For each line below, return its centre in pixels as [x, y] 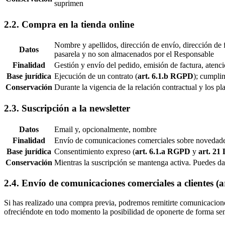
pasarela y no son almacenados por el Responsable [134, 54]
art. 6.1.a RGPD [163, 151]
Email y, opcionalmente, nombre [105, 129]
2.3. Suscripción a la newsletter [67, 108]
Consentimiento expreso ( [95, 151]
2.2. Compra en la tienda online [69, 24]
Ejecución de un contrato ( [96, 76]
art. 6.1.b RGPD [165, 76]
